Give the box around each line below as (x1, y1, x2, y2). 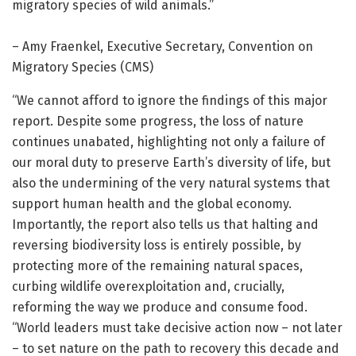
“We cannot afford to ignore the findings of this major (12, 93, 327, 109)
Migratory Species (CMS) (12, 60, 153, 75)
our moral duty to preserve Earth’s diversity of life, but (12, 155, 331, 171)
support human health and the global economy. (12, 196, 292, 212)
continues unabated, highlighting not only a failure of (12, 134, 325, 150)
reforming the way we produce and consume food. (12, 300, 308, 315)
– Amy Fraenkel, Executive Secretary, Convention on (12, 39, 313, 55)
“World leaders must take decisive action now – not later (12, 320, 342, 336)
